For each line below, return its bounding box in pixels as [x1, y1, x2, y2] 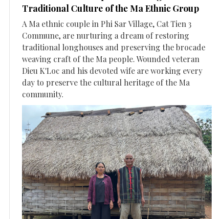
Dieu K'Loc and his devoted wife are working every [22, 65, 202, 76]
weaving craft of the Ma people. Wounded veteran [22, 53, 199, 64]
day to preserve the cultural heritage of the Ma [22, 77, 190, 88]
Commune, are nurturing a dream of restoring [22, 30, 189, 41]
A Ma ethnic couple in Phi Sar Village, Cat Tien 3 [22, 18, 192, 29]
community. [22, 88, 64, 99]
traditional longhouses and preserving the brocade [22, 42, 205, 52]
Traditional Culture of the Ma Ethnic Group [22, 2, 199, 14]
